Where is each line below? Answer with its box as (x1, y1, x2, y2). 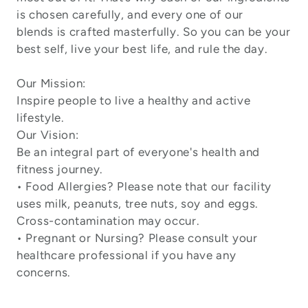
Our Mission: (16, 76, 87, 90)
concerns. (16, 265, 71, 279)
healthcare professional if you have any (16, 248, 236, 262)
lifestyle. (16, 111, 65, 124)
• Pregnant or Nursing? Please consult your (16, 231, 258, 245)
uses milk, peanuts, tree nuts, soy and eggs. (16, 197, 258, 210)
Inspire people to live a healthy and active (16, 93, 251, 107)
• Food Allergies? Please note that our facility (16, 179, 272, 193)
